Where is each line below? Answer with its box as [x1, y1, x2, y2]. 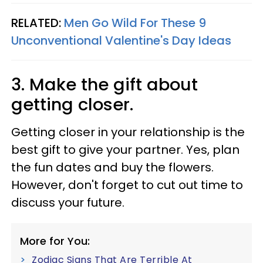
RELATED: [11, 15, 64, 31]
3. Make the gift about [11, 73, 198, 96]
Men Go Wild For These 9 [64, 15, 206, 31]
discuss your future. [11, 194, 124, 211]
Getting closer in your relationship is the [11, 124, 245, 140]
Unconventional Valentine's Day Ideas [11, 32, 231, 49]
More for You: [20, 234, 90, 248]
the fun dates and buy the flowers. [11, 159, 214, 176]
